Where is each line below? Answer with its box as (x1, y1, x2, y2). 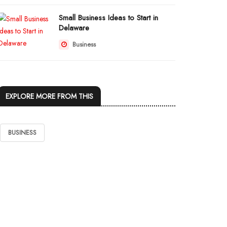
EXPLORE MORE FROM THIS (6, 91, 93, 101)
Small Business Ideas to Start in (59, 12, 158, 23)
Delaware (59, 22, 89, 33)
